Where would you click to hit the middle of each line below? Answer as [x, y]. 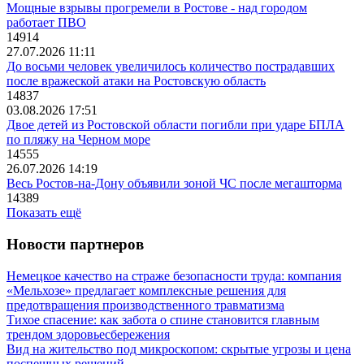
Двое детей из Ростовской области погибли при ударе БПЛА [175, 125]
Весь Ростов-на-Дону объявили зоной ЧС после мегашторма [174, 184]
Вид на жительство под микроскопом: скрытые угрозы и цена [179, 349]
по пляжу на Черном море [78, 140]
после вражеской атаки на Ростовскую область [136, 81]
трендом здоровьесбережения [88, 334]
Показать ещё [44, 213]
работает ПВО [46, 23]
